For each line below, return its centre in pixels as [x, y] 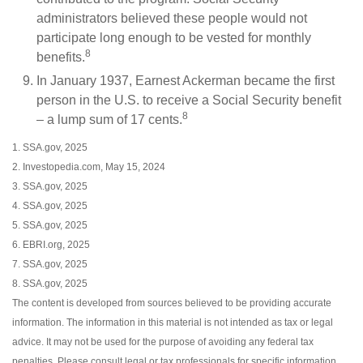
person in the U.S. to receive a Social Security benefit [189, 100]
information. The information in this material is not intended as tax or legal [173, 322]
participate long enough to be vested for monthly [174, 38]
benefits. [61, 57]
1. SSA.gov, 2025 [50, 147]
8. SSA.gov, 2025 [50, 284]
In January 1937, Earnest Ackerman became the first [186, 81]
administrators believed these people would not [172, 18]
